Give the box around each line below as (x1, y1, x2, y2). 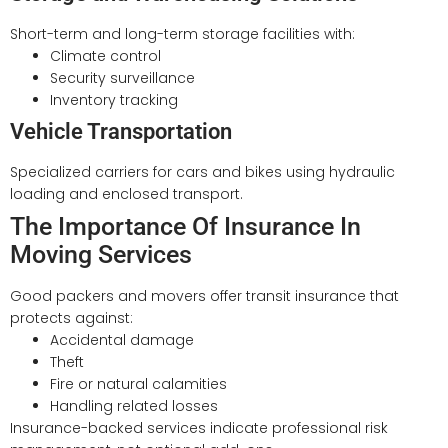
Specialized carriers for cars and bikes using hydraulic (10, 161, 395, 182)
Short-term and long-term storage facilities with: (10, 23, 355, 44)
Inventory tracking (50, 89, 178, 110)
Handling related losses (50, 395, 218, 416)
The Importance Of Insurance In (10, 211, 361, 241)
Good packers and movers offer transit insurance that (10, 285, 399, 306)
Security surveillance (50, 67, 195, 88)
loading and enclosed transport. (10, 183, 243, 204)
